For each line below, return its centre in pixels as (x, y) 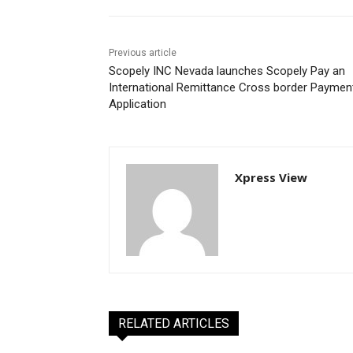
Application (137, 104)
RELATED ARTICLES (174, 323)
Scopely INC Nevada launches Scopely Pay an (227, 71)
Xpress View (271, 177)
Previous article (143, 52)
